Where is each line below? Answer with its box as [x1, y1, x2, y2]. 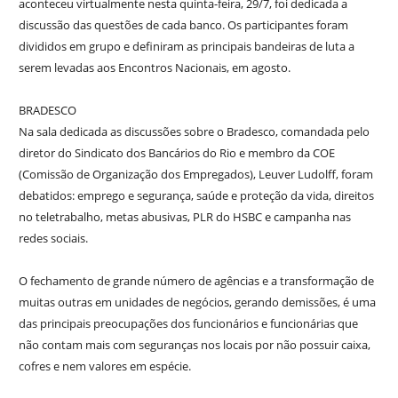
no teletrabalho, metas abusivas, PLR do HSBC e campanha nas [18, 208, 351, 225]
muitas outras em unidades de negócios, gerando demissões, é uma [18, 293, 376, 310]
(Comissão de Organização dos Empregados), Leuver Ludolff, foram [18, 165, 373, 182]
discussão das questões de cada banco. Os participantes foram [18, 16, 348, 33]
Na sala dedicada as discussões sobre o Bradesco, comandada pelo [18, 123, 370, 139]
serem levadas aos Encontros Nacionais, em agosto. [18, 59, 291, 76]
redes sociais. [18, 229, 88, 246]
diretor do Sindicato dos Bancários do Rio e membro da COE [18, 144, 335, 161]
